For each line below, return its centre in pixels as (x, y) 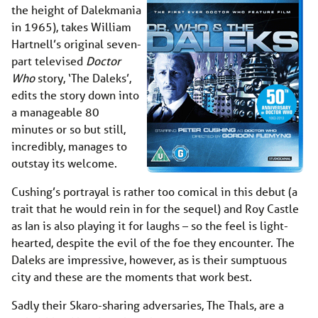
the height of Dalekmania (76, 9)
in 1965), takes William (71, 26)
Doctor (103, 60)
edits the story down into (75, 94)
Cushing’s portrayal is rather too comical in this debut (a (154, 191)
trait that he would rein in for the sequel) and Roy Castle (155, 208)
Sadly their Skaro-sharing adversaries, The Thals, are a (148, 305)
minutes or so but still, (68, 128)
